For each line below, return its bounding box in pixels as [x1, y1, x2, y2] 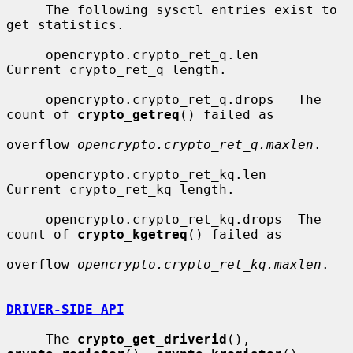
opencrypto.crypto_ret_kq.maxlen [77, 256, 321, 272]
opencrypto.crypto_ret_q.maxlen [77, 136, 314, 152]
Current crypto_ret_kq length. [6, 181, 235, 197]
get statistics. [6, 17, 124, 32]
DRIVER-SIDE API [6, 301, 124, 317]
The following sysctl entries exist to [6, 2, 46, 17]
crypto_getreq [77, 106, 180, 122]
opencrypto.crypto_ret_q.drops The [6, 91, 46, 107]
